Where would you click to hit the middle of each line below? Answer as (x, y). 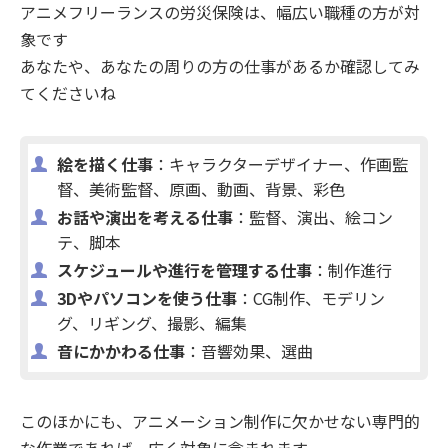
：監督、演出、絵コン (312, 216)
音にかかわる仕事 (120, 351)
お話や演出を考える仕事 (144, 216)
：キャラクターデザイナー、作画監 (280, 163)
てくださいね (68, 93)
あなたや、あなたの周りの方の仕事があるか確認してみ (220, 66)
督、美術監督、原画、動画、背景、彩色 (200, 188)
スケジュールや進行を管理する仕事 (184, 269)
